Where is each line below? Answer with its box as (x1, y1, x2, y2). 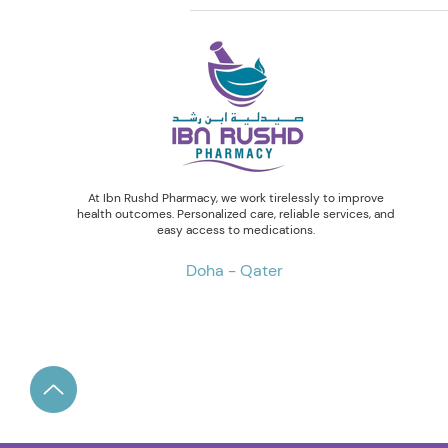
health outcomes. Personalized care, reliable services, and (76, 206, 395, 223)
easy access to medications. (156, 222, 315, 239)
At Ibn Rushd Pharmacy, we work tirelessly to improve (87, 190, 384, 207)
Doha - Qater (186, 260, 284, 282)
